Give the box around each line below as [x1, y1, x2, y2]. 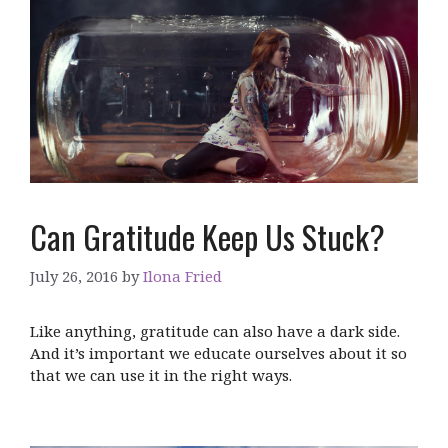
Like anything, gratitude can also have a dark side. [30, 321, 400, 342]
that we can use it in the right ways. [30, 365, 292, 386]
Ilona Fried [143, 266, 222, 287]
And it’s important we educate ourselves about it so [30, 343, 407, 364]
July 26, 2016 [30, 266, 118, 287]
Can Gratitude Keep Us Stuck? [30, 212, 385, 260]
